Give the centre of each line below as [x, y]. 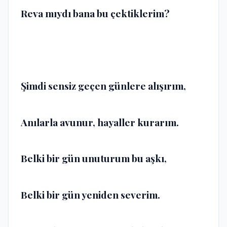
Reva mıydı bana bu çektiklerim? [95, 13]
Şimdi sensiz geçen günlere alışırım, [103, 86]
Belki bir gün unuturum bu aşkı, [94, 158]
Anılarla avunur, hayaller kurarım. [100, 122]
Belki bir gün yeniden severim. [90, 194]
